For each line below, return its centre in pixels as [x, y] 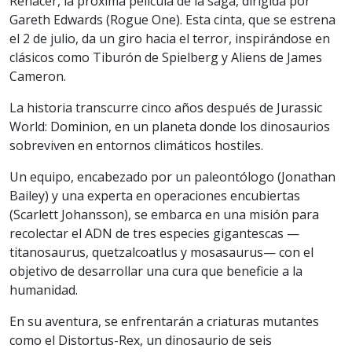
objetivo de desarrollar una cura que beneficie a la [156, 271]
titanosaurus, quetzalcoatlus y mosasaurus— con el [161, 252]
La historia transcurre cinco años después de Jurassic [166, 107]
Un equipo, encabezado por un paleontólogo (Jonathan [172, 176]
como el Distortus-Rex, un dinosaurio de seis [141, 340]
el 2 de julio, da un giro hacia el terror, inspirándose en [170, 38]
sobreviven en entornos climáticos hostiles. [136, 145]
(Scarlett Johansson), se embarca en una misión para [164, 214]
